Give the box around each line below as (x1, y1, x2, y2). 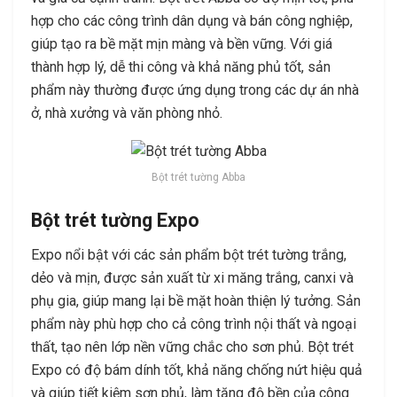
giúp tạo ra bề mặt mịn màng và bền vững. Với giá (31, 35, 332, 52)
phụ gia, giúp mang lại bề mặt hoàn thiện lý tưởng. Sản (31, 292, 361, 310)
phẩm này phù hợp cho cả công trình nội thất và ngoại (31, 315, 356, 333)
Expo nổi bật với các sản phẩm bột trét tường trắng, (31, 246, 346, 264)
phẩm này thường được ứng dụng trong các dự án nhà (31, 81, 359, 98)
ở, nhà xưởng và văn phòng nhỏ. (31, 104, 222, 121)
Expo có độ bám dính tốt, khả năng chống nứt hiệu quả (31, 362, 362, 379)
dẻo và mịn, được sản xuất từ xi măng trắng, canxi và (31, 269, 354, 287)
